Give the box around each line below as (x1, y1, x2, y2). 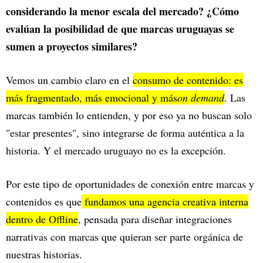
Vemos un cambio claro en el (6, 73, 133, 87)
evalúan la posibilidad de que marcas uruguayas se (6, 21, 234, 37)
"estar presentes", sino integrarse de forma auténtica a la (6, 126, 244, 140)
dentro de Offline (6, 212, 78, 227)
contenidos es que (6, 194, 82, 209)
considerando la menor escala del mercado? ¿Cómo (6, 4, 239, 19)
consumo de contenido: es (133, 73, 243, 87)
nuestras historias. (6, 247, 86, 262)
